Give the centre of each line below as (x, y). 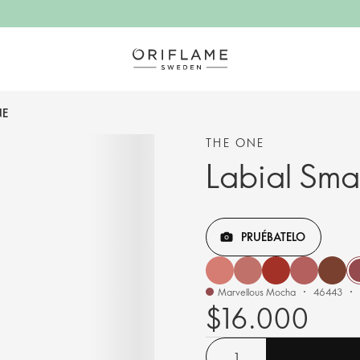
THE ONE (235, 143)
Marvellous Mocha (257, 292)
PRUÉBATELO (273, 236)
